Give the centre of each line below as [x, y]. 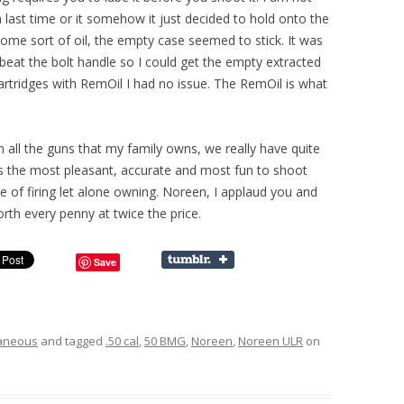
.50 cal [122, 340]
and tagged [72, 340]
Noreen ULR [271, 340]
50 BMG [165, 340]
